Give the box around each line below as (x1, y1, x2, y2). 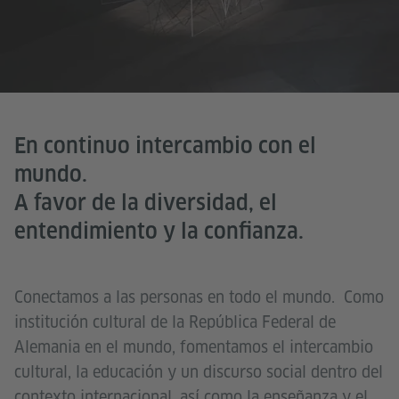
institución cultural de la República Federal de (14, 311, 336, 332)
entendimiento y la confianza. (14, 217, 304, 244)
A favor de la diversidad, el (14, 189, 277, 216)
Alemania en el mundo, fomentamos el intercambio (14, 336, 373, 357)
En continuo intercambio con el (14, 132, 316, 159)
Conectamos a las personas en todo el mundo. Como (14, 286, 384, 307)
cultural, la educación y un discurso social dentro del (14, 361, 383, 382)
